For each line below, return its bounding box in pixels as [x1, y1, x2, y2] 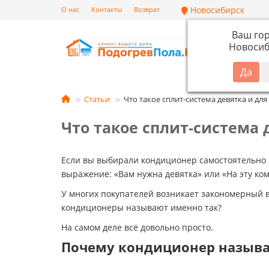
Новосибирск [188, 4, 244, 16]
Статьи [84, 94, 110, 104]
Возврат [134, 5, 160, 14]
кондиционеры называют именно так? [61, 202, 222, 213]
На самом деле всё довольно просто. [61, 222, 213, 233]
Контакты [91, 5, 122, 14]
